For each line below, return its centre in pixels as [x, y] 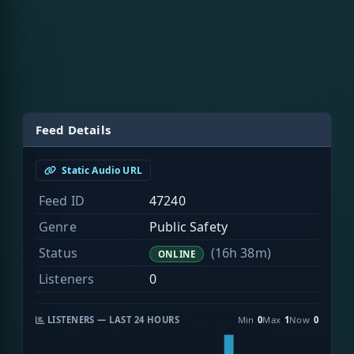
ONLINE [177, 254]
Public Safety [189, 227]
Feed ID [62, 201]
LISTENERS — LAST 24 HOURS [112, 320]
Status [58, 253]
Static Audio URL [101, 171]
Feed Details [73, 130]
